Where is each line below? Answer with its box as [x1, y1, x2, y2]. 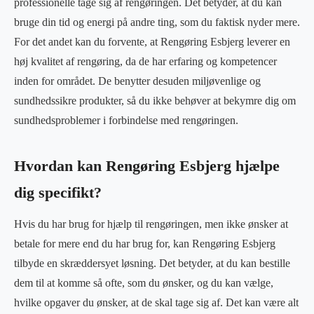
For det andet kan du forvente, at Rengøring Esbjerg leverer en [14, 35, 290, 48]
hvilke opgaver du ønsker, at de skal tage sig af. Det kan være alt [14, 296, 299, 308]
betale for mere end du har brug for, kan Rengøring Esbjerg [14, 237, 275, 250]
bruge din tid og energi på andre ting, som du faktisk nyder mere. [14, 15, 300, 28]
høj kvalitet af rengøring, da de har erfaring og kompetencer [14, 55, 277, 67]
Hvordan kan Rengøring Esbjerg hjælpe [14, 157, 280, 175]
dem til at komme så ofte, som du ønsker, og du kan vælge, [14, 276, 273, 289]
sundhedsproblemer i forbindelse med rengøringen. [14, 114, 241, 126]
